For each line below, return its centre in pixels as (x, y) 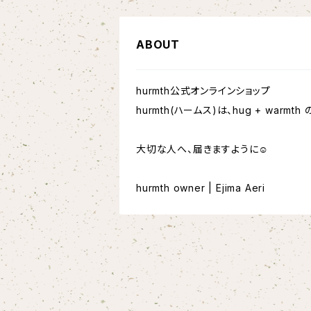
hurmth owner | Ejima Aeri (201, 188)
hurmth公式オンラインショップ (203, 91)
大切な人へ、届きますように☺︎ (203, 149)
